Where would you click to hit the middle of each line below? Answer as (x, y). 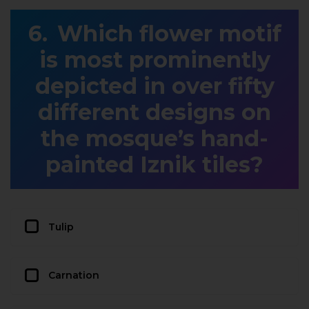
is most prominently (154, 59)
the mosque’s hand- (154, 138)
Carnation (74, 276)
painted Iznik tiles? (154, 164)
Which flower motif (169, 33)
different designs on (154, 112)
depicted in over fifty (154, 86)
